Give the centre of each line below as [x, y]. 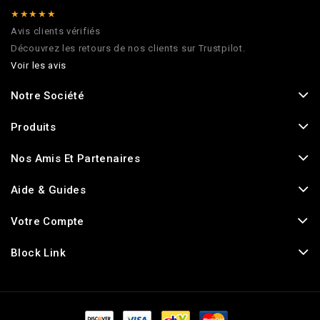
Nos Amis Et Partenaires [76, 158]
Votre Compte [47, 221]
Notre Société [48, 95]
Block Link [38, 252]
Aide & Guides [49, 190]
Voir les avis [39, 65]
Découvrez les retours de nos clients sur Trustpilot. [128, 48]
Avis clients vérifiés [56, 31]
